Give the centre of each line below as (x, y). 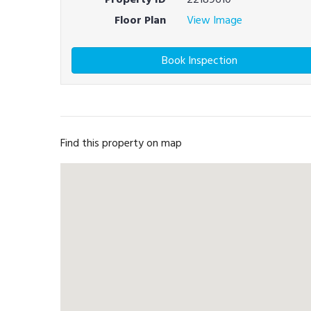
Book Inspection (199, 60)
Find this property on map (121, 143)
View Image (214, 20)
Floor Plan (140, 20)
